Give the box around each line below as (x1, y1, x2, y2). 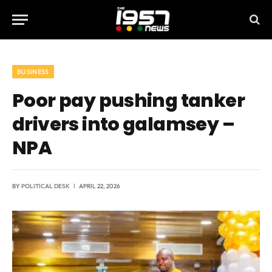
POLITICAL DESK (21, 182, 70, 190)
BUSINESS (17, 67, 49, 76)
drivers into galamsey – (12, 111, 235, 137)
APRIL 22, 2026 (79, 182, 120, 190)
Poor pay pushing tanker (12, 87, 245, 114)
